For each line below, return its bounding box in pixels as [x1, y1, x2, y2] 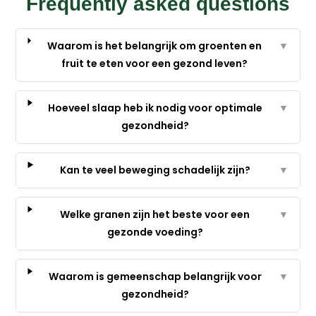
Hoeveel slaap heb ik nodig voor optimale [47, 101, 262, 116]
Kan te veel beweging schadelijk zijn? [60, 163, 251, 178]
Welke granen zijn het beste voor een [60, 207, 250, 222]
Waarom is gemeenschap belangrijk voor [48, 269, 262, 284]
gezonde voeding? [107, 225, 203, 240]
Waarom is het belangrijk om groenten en [47, 39, 262, 54]
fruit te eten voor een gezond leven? [61, 56, 248, 71]
